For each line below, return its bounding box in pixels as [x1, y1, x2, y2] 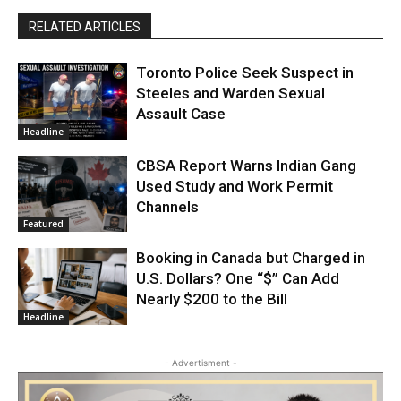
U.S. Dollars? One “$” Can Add [136, 269, 340, 288]
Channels [136, 197, 200, 216]
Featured [23, 218, 64, 231]
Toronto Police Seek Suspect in [136, 64, 354, 82]
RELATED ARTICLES [29, 20, 141, 35]
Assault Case [136, 105, 226, 124]
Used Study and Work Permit [136, 176, 334, 195]
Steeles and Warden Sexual [136, 84, 326, 103]
